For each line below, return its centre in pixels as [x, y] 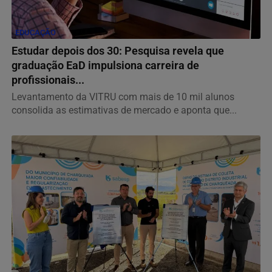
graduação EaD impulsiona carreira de [105, 66]
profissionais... [48, 80]
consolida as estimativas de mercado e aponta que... [124, 110]
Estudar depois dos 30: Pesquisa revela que [118, 51]
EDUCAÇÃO [36, 33]
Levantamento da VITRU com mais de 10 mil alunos [123, 97]
